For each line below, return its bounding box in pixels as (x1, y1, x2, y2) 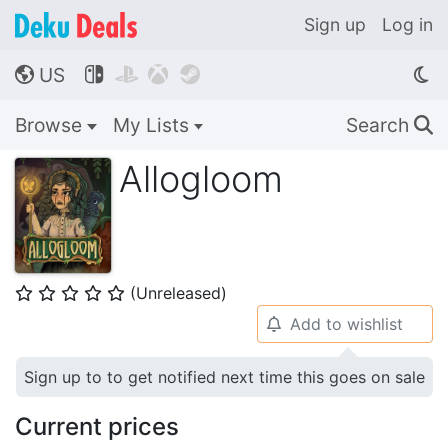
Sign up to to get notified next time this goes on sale (24, 367, 425, 387)
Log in (382, 14, 433, 35)
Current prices (15, 412, 179, 441)
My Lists (112, 113, 194, 137)
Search (346, 113, 414, 137)
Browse (15, 113, 87, 137)
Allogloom (119, 157, 283, 201)
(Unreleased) (130, 283, 227, 303)
